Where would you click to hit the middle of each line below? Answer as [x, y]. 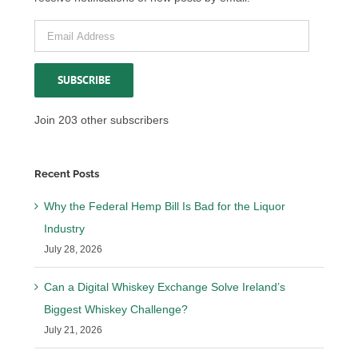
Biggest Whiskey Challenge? [116, 310]
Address [55, 53]
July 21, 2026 [74, 330]
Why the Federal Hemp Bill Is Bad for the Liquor [165, 207]
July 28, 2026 [74, 250]
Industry [65, 229]
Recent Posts [67, 174]
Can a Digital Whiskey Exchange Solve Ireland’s [165, 287]
